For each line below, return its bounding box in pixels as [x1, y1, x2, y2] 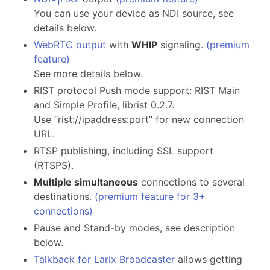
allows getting [175, 253, 242, 266]
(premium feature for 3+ [95, 190, 206, 203]
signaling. [157, 39, 206, 51]
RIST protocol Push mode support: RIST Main [34, 84, 240, 97]
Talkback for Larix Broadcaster [34, 253, 175, 266]
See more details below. [34, 67, 143, 80]
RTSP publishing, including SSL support [34, 145, 213, 157]
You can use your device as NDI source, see [34, 7, 234, 20]
